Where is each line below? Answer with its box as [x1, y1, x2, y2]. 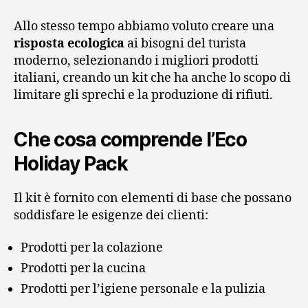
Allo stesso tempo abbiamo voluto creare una [14, 18, 274, 34]
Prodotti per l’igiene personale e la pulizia [21, 281, 265, 298]
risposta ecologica [14, 35, 124, 52]
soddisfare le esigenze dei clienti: [14, 207, 208, 223]
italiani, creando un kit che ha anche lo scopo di [14, 69, 291, 86]
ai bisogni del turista [124, 35, 246, 52]
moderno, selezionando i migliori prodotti [14, 52, 258, 69]
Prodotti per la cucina [21, 261, 146, 277]
